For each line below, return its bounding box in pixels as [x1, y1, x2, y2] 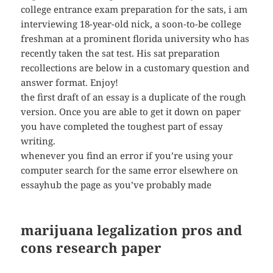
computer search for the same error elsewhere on [21, 164, 239, 177]
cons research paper [21, 238, 162, 257]
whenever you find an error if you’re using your [21, 149, 233, 162]
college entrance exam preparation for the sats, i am [21, 3, 248, 16]
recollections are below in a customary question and [21, 62, 250, 74]
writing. [21, 135, 56, 147]
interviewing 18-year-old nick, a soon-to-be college [21, 18, 242, 30]
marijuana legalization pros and [21, 221, 243, 239]
